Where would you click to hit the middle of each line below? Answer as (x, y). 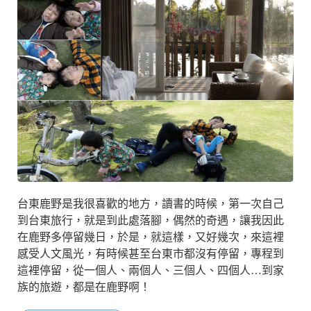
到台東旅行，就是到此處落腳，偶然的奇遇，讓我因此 (151, 220)
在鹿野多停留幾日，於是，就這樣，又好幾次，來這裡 (151, 237)
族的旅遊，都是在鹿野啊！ (84, 287)
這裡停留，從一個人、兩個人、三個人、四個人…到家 (151, 270)
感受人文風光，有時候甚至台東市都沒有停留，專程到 (151, 253)
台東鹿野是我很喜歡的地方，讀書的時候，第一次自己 (151, 203)
